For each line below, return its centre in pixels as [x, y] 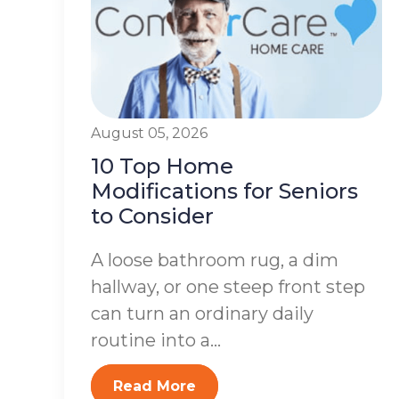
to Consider [152, 216]
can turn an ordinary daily [202, 314]
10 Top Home [162, 167]
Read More [155, 387]
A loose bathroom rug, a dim [215, 261]
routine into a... [156, 341]
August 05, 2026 [149, 134]
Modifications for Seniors [224, 191]
